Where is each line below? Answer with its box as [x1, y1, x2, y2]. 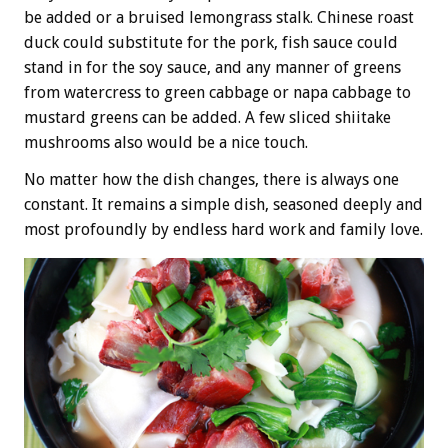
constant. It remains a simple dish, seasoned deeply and [24, 195, 423, 215]
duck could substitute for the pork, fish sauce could [24, 33, 398, 53]
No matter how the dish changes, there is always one [24, 170, 399, 190]
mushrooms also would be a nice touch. [24, 133, 308, 153]
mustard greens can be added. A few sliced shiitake [24, 108, 391, 128]
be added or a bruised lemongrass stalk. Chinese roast [24, 8, 414, 28]
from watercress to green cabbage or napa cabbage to [24, 83, 411, 103]
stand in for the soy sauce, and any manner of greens [24, 58, 401, 78]
